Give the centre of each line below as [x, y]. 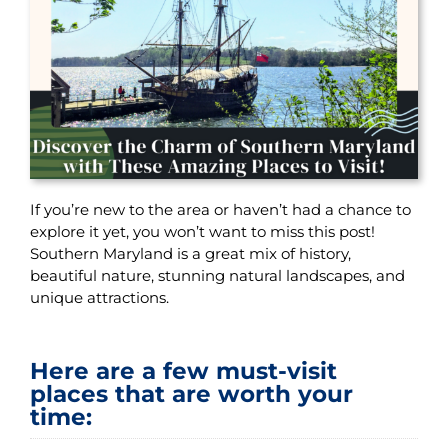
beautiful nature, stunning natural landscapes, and [217, 276]
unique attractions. [101, 298]
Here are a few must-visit [183, 371]
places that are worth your [191, 394]
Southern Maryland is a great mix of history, [190, 254]
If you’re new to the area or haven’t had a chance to [220, 210]
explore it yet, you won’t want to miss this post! [202, 232]
